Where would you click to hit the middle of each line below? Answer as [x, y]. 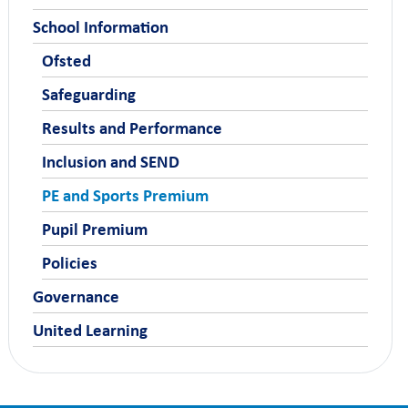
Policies [69, 263]
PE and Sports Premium [125, 196]
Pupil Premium [94, 229]
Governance [76, 297]
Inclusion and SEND [110, 162]
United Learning [90, 331]
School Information [100, 27]
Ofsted [66, 61]
